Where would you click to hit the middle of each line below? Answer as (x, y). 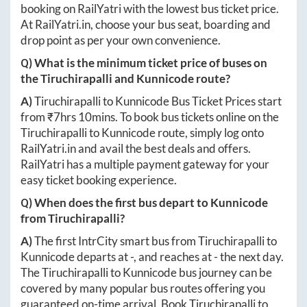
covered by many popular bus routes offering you (143, 288)
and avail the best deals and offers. (163, 149)
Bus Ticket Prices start (225, 101)
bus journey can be (224, 273)
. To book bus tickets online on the (197, 117)
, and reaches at (174, 257)
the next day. (251, 257)
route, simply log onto (210, 133)
